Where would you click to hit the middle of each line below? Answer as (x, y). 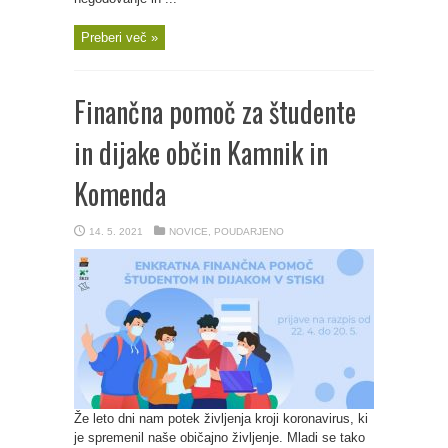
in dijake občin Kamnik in (201, 152)
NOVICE (188, 231)
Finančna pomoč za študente (215, 111)
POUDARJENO (249, 231)
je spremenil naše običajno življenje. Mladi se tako (219, 437)
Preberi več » (119, 37)
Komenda (120, 193)
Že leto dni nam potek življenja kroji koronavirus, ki (221, 418)
